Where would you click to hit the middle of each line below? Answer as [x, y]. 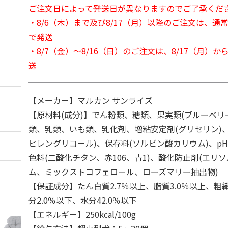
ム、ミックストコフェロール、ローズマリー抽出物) [124, 172]
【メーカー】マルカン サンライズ [91, 100]
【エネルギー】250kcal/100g [82, 214]
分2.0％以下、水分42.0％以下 [83, 200]
